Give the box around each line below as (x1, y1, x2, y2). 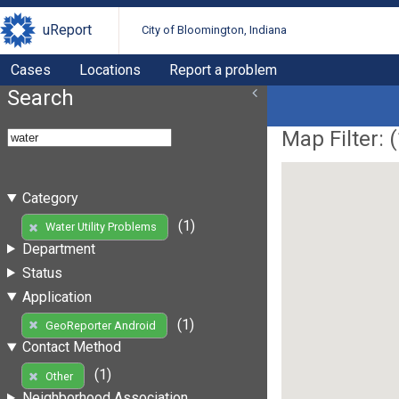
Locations (79, 61, 141, 78)
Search (7, 85, 74, 110)
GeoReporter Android (45, 318, 156, 332)
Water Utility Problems (45, 220, 157, 234)
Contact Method (21, 338, 121, 356)
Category (21, 189, 78, 207)
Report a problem (169, 61, 277, 78)
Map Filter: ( (281, 126, 397, 151)
